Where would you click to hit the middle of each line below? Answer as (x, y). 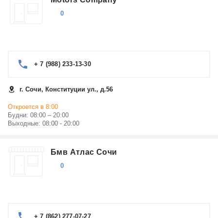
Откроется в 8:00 (33, 107)
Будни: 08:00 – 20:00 (38, 115)
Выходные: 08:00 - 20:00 (44, 123)
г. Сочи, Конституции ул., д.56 (66, 89)
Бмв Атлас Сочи (84, 152)
